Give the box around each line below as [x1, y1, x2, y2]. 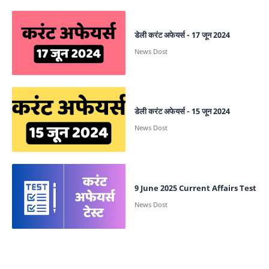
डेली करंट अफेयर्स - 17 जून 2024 [134, 29, 230, 40]
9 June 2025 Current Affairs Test [134, 183, 256, 194]
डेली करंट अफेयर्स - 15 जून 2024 [134, 106, 230, 117]
